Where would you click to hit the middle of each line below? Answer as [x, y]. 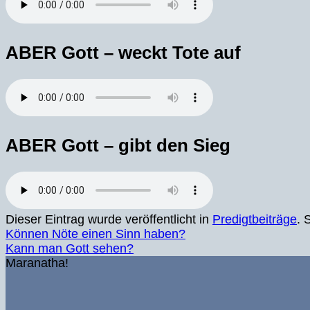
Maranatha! [37, 263]
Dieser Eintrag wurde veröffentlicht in [109, 219]
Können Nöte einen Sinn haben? [95, 234]
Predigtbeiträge [255, 219]
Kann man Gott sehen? [70, 248]
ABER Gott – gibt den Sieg [118, 145]
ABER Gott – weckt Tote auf [123, 52]
